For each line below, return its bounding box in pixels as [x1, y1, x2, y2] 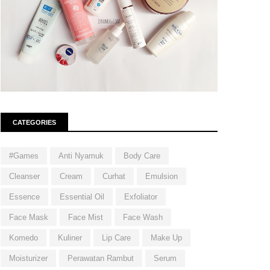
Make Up [151, 233, 182, 243]
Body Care [124, 151, 160, 161]
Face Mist [68, 213, 103, 222]
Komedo [9, 233, 38, 243]
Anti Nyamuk [58, 151, 104, 161]
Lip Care [102, 233, 131, 243]
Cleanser [9, 172, 40, 181]
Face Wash [123, 213, 163, 222]
